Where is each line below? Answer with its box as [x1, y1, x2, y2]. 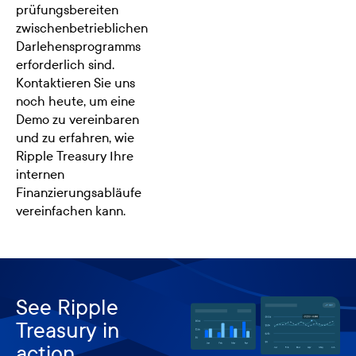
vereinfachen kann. [16, 203, 126, 219]
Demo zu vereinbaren [16, 111, 139, 127]
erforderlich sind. [16, 56, 114, 72]
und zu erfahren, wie [16, 130, 134, 145]
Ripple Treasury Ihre [16, 148, 133, 164]
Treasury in [16, 318, 119, 343]
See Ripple [16, 295, 118, 320]
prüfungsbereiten [16, 2, 118, 17]
